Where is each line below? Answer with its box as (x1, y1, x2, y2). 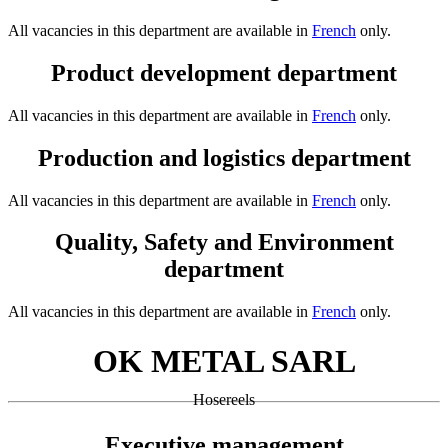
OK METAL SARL (92, 342, 356, 379)
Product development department (51, 59, 397, 86)
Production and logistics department (37, 144, 411, 171)
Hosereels (193, 391, 255, 409)
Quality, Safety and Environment (54, 229, 394, 256)
